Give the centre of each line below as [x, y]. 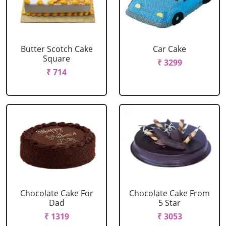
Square [56, 59]
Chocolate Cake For [56, 193]
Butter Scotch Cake [56, 49]
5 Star [169, 203]
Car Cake [169, 49]
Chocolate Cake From [169, 193]
